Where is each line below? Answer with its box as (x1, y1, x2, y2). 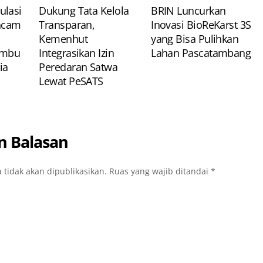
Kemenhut (39, 31, 88, 46)
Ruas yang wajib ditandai (109, 166, 211, 177)
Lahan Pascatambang (151, 45, 251, 60)
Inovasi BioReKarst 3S (151, 17, 251, 32)
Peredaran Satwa (39, 59, 118, 74)
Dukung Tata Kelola (39, 3, 129, 18)
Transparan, (39, 17, 95, 32)
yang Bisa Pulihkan (151, 31, 239, 46)
